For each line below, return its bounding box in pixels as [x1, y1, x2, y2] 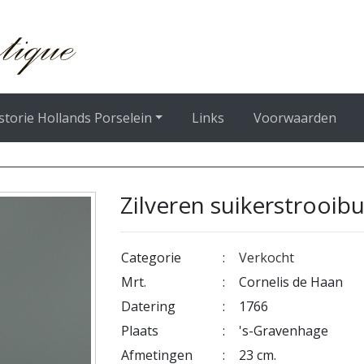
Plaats [121, 322, 159, 340]
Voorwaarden [253, 109, 337, 127]
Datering [121, 297, 176, 315]
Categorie [121, 249, 182, 266]
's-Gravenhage [239, 322, 329, 340]
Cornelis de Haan [239, 273, 344, 291]
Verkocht [239, 249, 295, 266]
